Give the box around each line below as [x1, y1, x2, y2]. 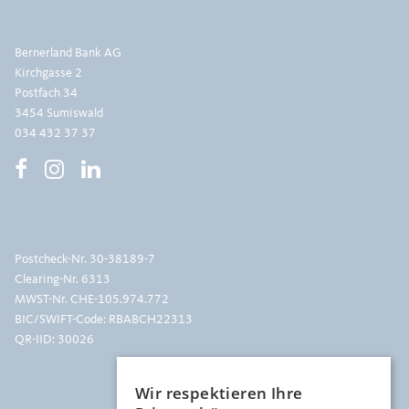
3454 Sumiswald [15, 107, 103, 120]
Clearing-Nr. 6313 [15, 273, 110, 286]
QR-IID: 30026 [15, 333, 94, 346]
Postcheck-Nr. [15, 253, 89, 266]
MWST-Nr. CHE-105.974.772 [15, 293, 169, 306]
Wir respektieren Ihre [135, 383, 303, 404]
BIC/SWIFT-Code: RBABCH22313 [15, 313, 193, 326]
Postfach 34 [15, 87, 78, 100]
